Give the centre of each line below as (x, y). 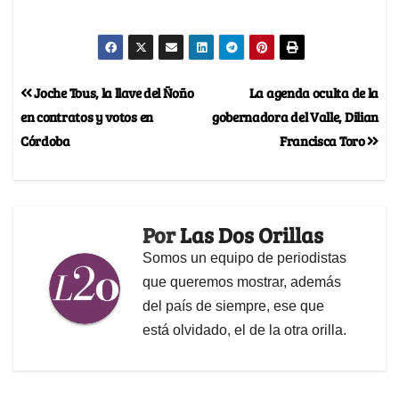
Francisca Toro (323, 140)
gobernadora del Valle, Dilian (295, 116)
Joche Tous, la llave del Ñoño (113, 92)
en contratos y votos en (87, 116)
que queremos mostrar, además (242, 281)
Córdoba (45, 140)
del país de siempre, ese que (233, 305)
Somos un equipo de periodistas (244, 257)
